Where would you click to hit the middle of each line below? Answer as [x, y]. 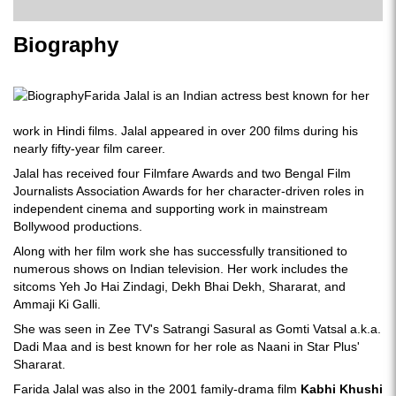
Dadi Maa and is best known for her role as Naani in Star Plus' [187, 346]
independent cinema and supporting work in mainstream [171, 209]
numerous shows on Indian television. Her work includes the [181, 269]
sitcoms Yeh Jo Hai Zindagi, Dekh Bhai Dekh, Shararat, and [179, 286]
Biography [66, 45]
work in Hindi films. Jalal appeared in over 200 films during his [186, 131]
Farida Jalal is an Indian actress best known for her [227, 95]
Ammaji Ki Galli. [57, 304]
